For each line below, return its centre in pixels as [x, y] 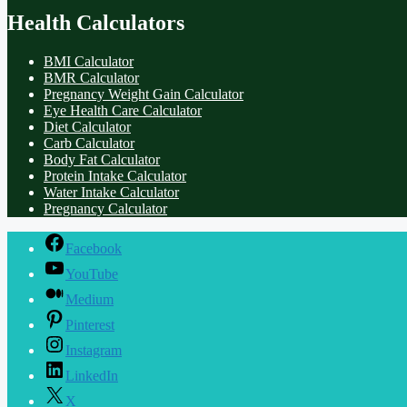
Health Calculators [96, 23]
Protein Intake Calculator [115, 176]
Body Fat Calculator [102, 160]
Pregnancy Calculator [105, 209]
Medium [89, 300]
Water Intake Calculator [111, 193]
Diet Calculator [87, 127]
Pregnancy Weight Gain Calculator [144, 94]
